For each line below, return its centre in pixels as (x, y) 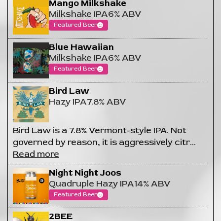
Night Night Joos (85, 173)
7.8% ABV (106, 102)
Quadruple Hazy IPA (91, 184)
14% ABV (152, 184)
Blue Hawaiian (81, 47)
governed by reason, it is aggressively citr (101, 142)
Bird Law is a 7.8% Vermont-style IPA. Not (100, 130)
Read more (36, 154)
